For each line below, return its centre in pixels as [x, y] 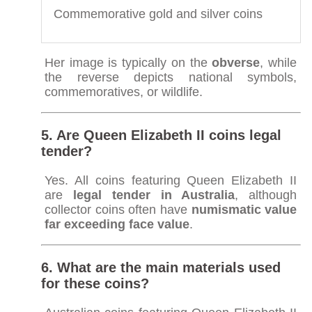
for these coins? [95, 283]
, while [279, 62]
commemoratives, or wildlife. [123, 92]
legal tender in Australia [154, 195]
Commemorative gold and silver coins [158, 14]
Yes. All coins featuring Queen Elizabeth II [171, 180]
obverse [236, 62]
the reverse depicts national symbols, [171, 77]
